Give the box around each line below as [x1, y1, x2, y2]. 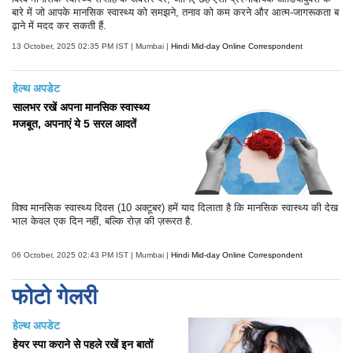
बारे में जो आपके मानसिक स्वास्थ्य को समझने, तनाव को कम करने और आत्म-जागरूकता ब [12, 6, 339, 19]
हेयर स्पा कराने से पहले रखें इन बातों [13, 338, 153, 351]
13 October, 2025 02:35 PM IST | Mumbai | [12, 42, 169, 51]
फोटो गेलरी [12, 284, 97, 310]
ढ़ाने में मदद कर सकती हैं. [12, 20, 106, 32]
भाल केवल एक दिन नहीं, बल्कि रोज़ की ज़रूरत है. [12, 215, 193, 228]
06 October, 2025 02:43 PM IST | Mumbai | [12, 251, 169, 260]
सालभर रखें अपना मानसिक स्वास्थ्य [13, 101, 150, 114]
